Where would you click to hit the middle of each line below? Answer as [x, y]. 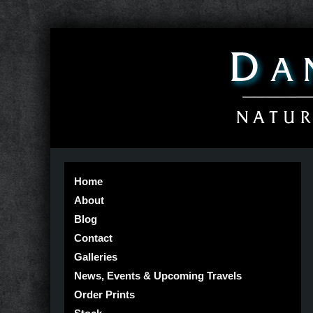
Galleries [96, 257]
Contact [93, 238]
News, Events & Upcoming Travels [158, 276]
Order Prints [104, 294]
